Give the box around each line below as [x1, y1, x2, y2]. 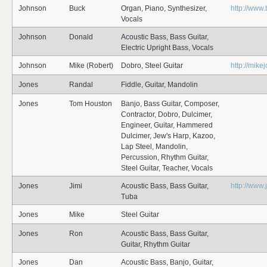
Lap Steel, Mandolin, [121, 142, 188, 151]
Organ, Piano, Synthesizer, [121, 4, 207, 13]
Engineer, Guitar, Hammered [121, 121, 213, 129]
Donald [69, 33, 93, 41]
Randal [69, 80, 93, 89]
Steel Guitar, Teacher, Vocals [121, 164, 213, 172]
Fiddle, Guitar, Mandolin [121, 80, 198, 89]
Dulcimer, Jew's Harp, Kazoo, [121, 132, 215, 140]
